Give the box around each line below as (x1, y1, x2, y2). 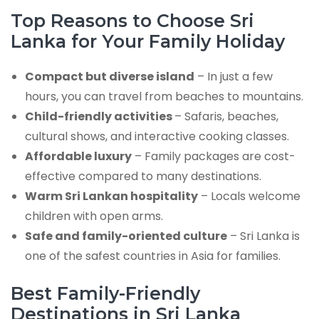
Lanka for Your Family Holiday (11, 31, 285, 53)
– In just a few (194, 68, 273, 85)
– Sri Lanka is (227, 227, 300, 244)
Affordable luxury (25, 147, 132, 164)
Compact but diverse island (25, 68, 194, 85)
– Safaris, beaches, (174, 108, 278, 125)
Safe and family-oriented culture (25, 227, 227, 244)
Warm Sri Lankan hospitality (25, 187, 198, 204)
